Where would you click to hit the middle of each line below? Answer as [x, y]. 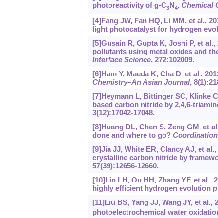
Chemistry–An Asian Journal [141, 82]
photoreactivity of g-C [129, 5]
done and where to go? [132, 135]
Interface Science [121, 60]
